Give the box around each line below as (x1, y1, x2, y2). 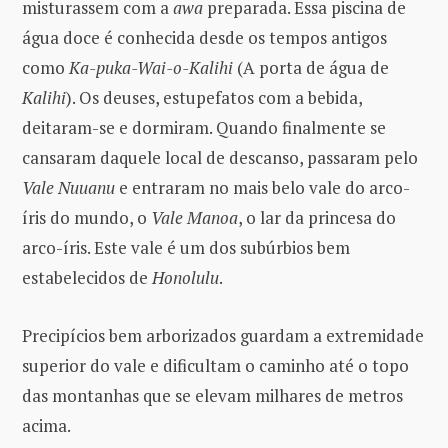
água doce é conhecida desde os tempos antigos (22, 26, 387, 50)
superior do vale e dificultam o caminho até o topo (22, 354, 409, 378)
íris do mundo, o (22, 206, 151, 230)
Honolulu (152, 266, 219, 290)
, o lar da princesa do (238, 206, 396, 230)
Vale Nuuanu (22, 176, 115, 200)
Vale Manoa (151, 206, 238, 230)
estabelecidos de (22, 266, 152, 290)
